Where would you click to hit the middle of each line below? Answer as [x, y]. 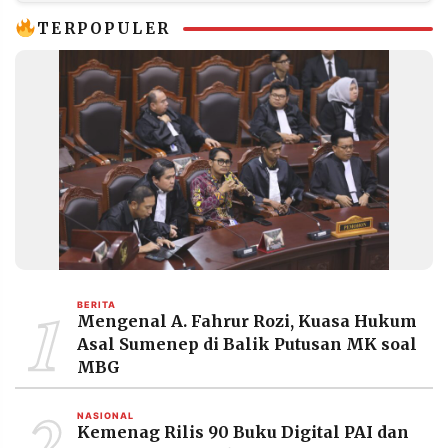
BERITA [96, 304]
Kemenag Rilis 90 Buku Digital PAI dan [243, 431]
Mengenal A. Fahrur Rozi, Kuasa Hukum [247, 320]
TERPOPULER [103, 28]
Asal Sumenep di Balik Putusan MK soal [247, 343]
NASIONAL [105, 415]
